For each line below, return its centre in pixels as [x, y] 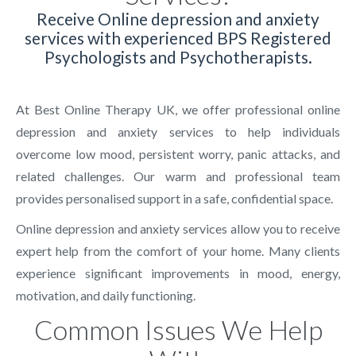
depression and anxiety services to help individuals [178, 132]
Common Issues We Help [178, 330]
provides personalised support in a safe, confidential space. [175, 199]
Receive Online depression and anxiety [178, 19]
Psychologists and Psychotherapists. [178, 57]
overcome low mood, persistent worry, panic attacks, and [178, 154]
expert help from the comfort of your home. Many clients [178, 251]
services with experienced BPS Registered [178, 38]
